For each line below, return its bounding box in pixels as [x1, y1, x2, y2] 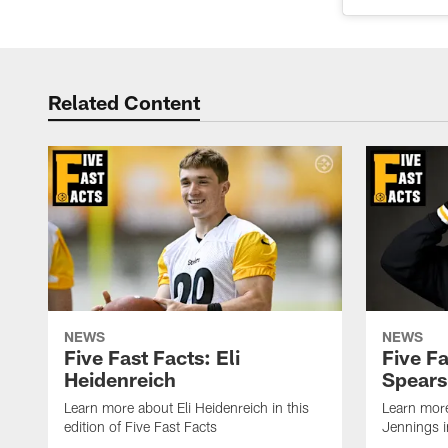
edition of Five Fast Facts [64, 418, 217, 436]
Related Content [48, 89, 200, 114]
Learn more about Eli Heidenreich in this [64, 399, 309, 417]
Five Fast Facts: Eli [64, 345, 240, 370]
